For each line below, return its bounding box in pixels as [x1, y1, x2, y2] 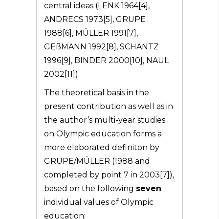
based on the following [44, 184, 136, 193]
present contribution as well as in [44, 102, 173, 111]
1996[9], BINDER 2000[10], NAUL [44, 56, 169, 65]
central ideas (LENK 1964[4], [44, 1, 150, 10]
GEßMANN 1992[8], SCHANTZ [44, 42, 159, 51]
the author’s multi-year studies [44, 115, 165, 125]
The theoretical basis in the [44, 88, 149, 97]
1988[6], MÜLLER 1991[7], [44, 28, 138, 38]
